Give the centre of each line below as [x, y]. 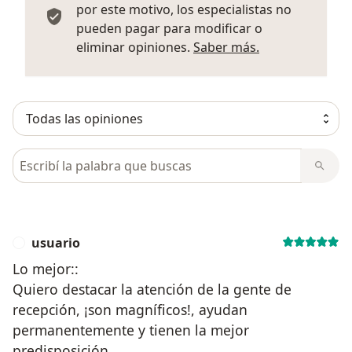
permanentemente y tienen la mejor [131, 330]
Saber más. [226, 47]
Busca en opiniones [73, 157]
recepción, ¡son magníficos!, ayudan [130, 309]
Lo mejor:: [46, 268]
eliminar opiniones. [135, 47]
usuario [56, 242]
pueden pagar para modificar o [169, 28]
